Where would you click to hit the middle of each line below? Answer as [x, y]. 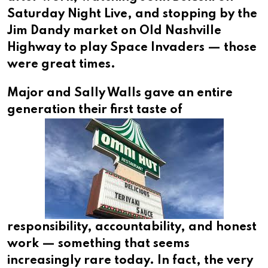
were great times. [61, 64]
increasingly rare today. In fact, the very [130, 261]
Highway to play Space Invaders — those [132, 48]
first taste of [146, 110]
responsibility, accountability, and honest [132, 227]
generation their [59, 110]
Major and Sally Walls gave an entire [120, 93]
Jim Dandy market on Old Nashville [114, 31]
